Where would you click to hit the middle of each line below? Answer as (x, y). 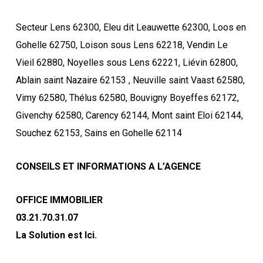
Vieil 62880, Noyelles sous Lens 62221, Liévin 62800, (127, 62)
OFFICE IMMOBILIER (59, 200)
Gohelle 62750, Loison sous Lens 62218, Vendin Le (122, 45)
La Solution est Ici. (56, 235)
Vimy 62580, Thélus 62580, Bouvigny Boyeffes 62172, (127, 97)
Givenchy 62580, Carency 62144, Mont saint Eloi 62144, (129, 115)
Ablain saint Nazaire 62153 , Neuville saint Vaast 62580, (130, 80)
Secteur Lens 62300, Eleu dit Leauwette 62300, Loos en (131, 27)
